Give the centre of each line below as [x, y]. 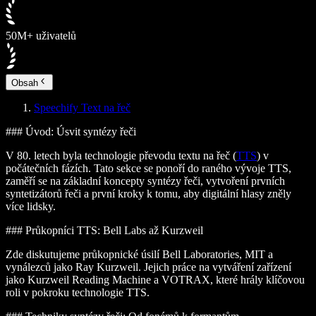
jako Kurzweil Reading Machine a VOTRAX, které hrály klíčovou [155, 279]
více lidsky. [31, 206]
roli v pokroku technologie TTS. [78, 292]
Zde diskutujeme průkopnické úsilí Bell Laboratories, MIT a [139, 254]
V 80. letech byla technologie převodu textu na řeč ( [121, 155]
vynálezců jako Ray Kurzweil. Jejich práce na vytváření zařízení [148, 267]
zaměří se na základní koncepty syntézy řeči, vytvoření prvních [145, 181]
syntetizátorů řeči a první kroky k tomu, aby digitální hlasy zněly [148, 193]
